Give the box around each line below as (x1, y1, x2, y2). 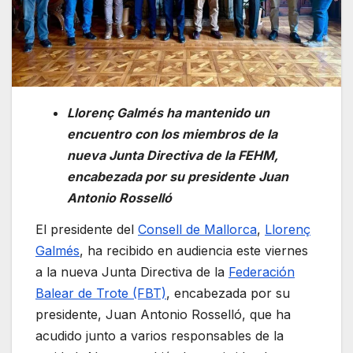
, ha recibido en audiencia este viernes (80, 242, 308, 258)
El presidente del (35, 221, 138, 237)
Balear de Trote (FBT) (35, 284, 166, 301)
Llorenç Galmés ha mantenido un (67, 104, 269, 121)
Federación (229, 263, 295, 280)
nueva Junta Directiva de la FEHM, (67, 147, 278, 163)
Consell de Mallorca (138, 221, 257, 237)
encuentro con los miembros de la (67, 125, 277, 142)
